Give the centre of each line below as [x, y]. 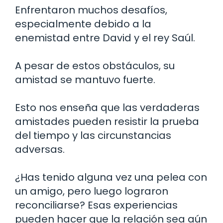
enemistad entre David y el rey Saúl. [105, 38]
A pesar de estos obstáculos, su [95, 65]
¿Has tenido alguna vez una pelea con [111, 177]
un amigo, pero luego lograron [92, 191]
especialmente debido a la [83, 24]
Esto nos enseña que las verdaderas [107, 107]
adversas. [40, 149]
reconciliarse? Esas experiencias [96, 205]
